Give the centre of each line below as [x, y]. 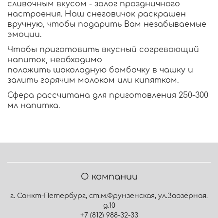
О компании [109, 177]
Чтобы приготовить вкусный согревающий [103, 50]
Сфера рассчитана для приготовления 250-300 [108, 96]
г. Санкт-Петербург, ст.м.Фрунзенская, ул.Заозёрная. [109, 196]
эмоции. [24, 35]
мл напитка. [34, 106]
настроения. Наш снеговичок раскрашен [97, 14]
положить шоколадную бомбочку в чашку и [100, 70]
